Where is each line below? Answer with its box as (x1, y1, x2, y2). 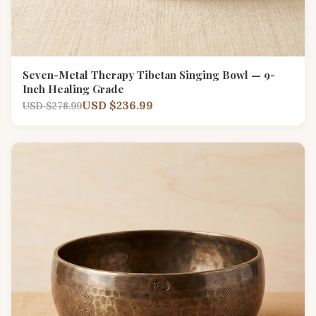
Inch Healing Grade (23, 81, 124, 96)
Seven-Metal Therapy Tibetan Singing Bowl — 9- (23, 67, 275, 82)
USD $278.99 (23, 99, 82, 112)
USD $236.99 (82, 97, 153, 112)
